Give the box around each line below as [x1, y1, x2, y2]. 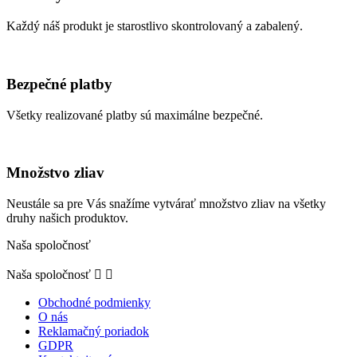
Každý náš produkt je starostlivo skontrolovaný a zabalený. [6, 19, 303, 33]
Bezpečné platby [6, 75, 112, 92]
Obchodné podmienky [38, 296, 151, 310]
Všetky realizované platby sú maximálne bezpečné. [6, 108, 263, 122]
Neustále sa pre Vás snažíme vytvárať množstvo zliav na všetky [6, 197, 326, 211]
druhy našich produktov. [6, 211, 128, 226]
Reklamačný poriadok [38, 324, 149, 339]
